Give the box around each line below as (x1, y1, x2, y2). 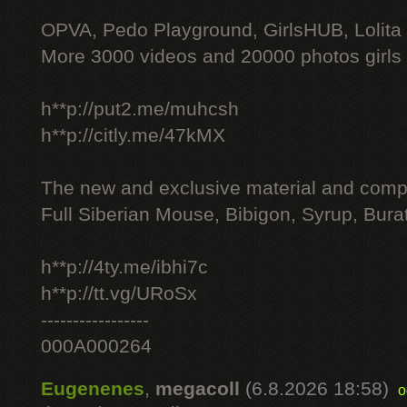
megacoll (155, 378, 240, 400)
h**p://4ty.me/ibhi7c (41, 256, 208, 278)
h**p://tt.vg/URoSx (41, 283, 197, 304)
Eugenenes (41, 378, 144, 400)
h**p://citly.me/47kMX (41, 124, 225, 146)
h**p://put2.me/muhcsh (41, 98, 239, 120)
